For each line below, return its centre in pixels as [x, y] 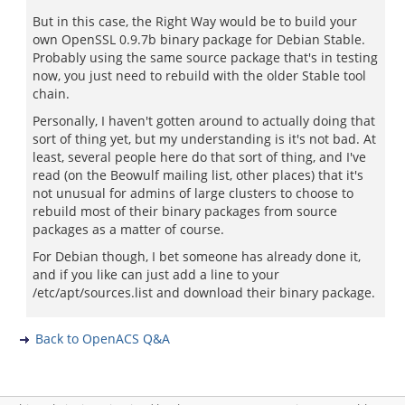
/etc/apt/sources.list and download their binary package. [204, 292]
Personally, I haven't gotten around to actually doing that [204, 121]
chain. [51, 94]
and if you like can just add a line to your [156, 274]
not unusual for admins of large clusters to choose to [193, 193]
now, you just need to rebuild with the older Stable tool [199, 75]
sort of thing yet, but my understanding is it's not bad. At [204, 139]
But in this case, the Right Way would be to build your [195, 21]
